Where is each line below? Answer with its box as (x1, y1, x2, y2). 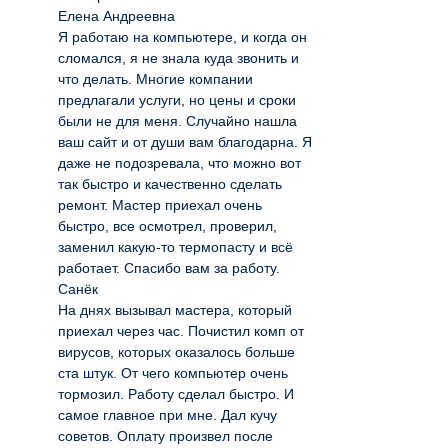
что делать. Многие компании (58, 71, 253, 87)
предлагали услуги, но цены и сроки (58, 92, 296, 108)
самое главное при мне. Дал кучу (58, 407, 277, 423)
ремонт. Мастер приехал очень (58, 197, 262, 213)
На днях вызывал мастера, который (58, 302, 292, 318)
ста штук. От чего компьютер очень (58, 365, 288, 381)
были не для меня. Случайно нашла (58, 113, 297, 129)
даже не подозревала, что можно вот (58, 155, 301, 171)
